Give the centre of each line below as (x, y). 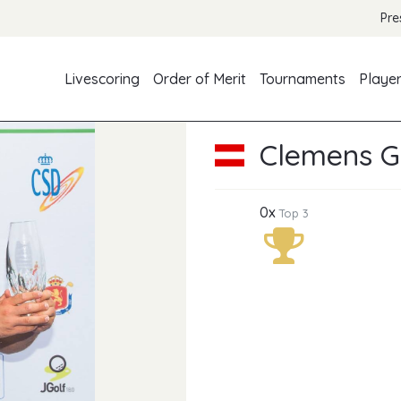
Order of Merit (200, 79)
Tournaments (303, 79)
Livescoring (102, 79)
